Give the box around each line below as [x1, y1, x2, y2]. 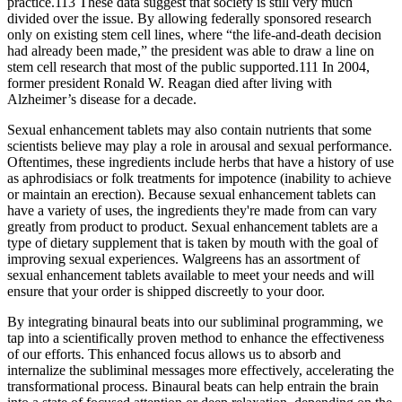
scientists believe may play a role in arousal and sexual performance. [7, 137, 392, 153]
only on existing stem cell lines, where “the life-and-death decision [7, 26, 381, 42]
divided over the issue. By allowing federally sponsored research [7, 10, 371, 26]
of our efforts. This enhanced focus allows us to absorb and [7, 345, 341, 362]
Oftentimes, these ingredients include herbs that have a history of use [7, 153, 394, 170]
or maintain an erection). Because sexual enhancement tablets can [7, 186, 376, 202]
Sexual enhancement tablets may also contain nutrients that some [7, 121, 371, 137]
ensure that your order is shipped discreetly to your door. [7, 283, 325, 299]
